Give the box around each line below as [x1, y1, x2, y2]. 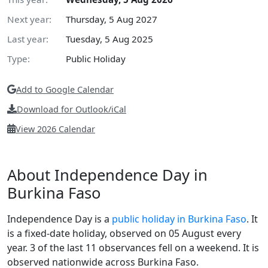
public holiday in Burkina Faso [112, 212, 246, 226]
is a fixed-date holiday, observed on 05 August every [7, 226, 241, 240]
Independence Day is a [7, 212, 112, 226]
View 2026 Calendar [16, 123, 95, 135]
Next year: [7, 13, 51, 25]
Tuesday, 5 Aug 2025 [66, 32, 153, 45]
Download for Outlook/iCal [17, 103, 126, 115]
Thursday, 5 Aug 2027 [66, 13, 157, 25]
